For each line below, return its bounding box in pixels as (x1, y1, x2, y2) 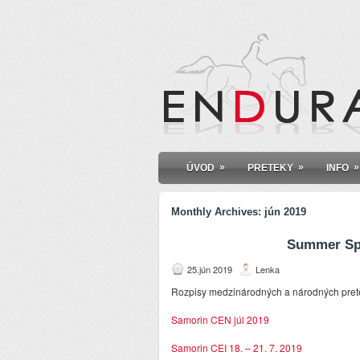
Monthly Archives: (171, 206, 264, 219)
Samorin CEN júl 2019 (171, 313, 269, 327)
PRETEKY (247, 162, 293, 174)
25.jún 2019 (187, 263, 232, 276)
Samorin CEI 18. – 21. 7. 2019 (171, 341, 302, 355)
